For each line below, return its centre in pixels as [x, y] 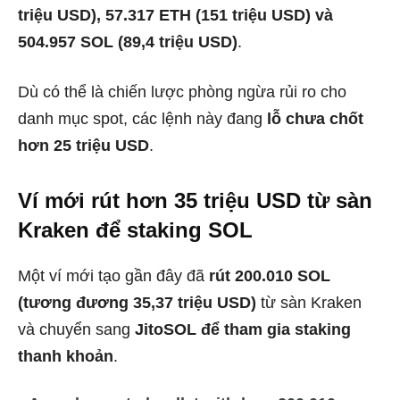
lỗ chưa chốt [315, 118]
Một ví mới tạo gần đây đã [113, 275]
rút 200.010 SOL [270, 275]
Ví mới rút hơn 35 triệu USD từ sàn [195, 200]
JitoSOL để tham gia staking [243, 329]
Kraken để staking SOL [135, 229]
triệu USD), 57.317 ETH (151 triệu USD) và [175, 15]
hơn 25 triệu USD [83, 145]
